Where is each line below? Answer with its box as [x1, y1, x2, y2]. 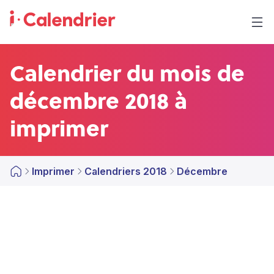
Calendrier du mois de [10, 56, 245, 89]
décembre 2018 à [10, 84, 187, 116]
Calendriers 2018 [84, 165, 167, 177]
